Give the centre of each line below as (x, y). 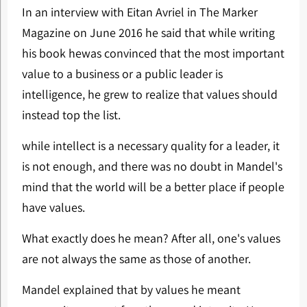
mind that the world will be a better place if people (153, 187)
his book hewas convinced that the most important (153, 53)
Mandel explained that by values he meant (131, 290)
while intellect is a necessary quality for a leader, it (150, 146)
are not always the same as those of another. (136, 259)
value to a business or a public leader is (122, 74)
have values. (53, 207)
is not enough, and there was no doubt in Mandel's (152, 166)
